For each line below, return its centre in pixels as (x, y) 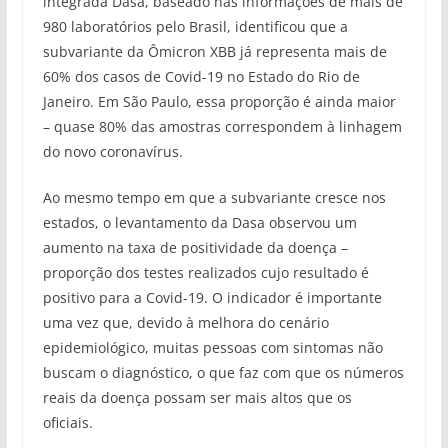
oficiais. (67, 422)
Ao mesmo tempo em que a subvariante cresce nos (214, 197)
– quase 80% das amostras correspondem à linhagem (222, 126)
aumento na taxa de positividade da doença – (195, 247)
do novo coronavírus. (112, 151)
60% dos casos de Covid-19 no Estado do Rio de (201, 76)
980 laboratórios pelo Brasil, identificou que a (195, 26)
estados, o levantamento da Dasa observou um (199, 222)
